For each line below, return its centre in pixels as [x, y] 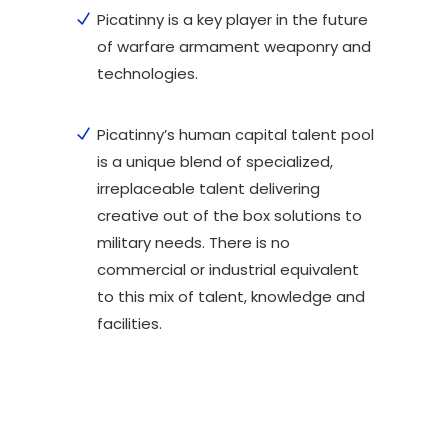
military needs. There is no [193, 242]
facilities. [129, 323]
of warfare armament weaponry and [234, 46]
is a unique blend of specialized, [215, 161]
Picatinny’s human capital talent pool [235, 134]
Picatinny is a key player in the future [232, 19]
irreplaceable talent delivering [208, 188]
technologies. [147, 73]
